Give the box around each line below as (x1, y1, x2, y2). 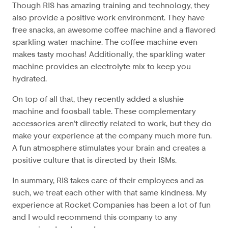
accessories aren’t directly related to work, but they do (12, 118, 212, 129)
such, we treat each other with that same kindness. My (12, 187, 207, 198)
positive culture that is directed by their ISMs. (12, 155, 177, 165)
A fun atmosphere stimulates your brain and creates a (12, 142, 206, 153)
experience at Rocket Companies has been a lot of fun (12, 199, 211, 210)
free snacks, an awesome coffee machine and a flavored (12, 24, 216, 35)
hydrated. (12, 73, 47, 84)
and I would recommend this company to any (12, 212, 177, 222)
